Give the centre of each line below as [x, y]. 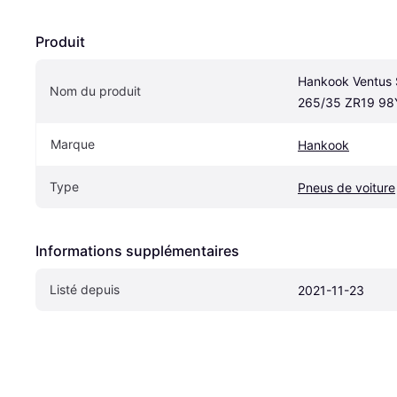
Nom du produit [95, 90]
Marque [73, 144]
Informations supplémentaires [137, 250]
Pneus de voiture [346, 187]
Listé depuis [85, 289]
